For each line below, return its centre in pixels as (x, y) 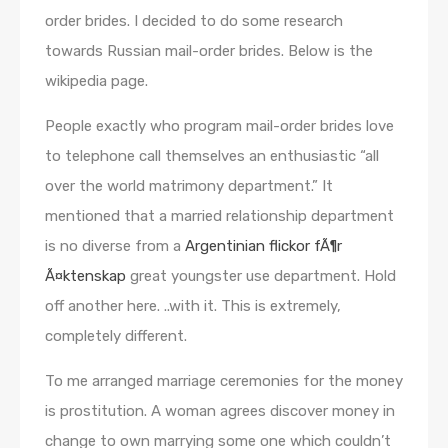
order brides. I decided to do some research (194, 21)
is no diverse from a (115, 246)
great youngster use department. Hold (261, 276)
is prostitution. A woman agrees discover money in (220, 411)
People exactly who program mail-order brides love (219, 126)
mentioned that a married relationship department (219, 216)
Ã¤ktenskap (85, 276)
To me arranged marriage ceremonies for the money (224, 381)
